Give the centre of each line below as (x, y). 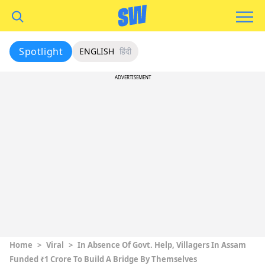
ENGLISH (97, 51)
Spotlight (41, 51)
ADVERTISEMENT (132, 77)
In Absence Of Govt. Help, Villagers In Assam (162, 245)
